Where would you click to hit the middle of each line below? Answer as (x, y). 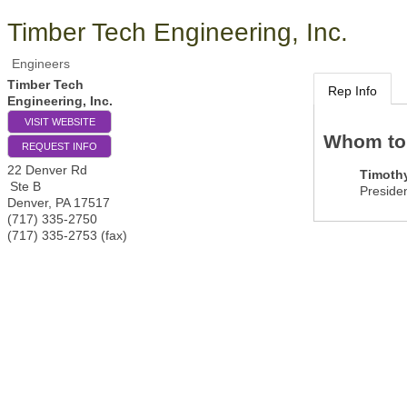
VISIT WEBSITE (60, 122)
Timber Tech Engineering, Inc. (178, 32)
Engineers (41, 64)
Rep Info (353, 91)
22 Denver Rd (47, 170)
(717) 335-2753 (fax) (67, 235)
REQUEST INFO (60, 146)
